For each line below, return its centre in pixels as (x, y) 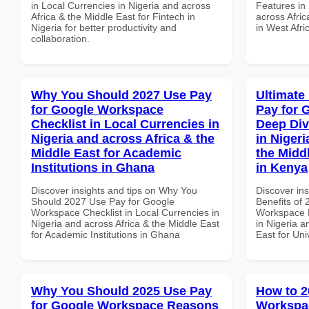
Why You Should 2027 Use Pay (121, 95)
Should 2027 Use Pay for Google (103, 201)
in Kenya (282, 167)
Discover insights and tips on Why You (114, 190)
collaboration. (60, 38)
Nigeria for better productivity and (104, 27)
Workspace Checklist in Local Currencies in (125, 212)
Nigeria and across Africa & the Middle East (125, 223)
